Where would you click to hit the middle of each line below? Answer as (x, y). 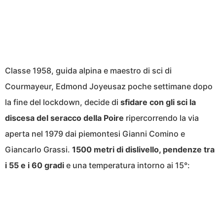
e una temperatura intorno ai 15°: (127, 166)
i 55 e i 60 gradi (35, 166)
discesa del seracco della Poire (64, 118)
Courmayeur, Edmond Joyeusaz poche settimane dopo (109, 87)
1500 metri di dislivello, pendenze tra (143, 150)
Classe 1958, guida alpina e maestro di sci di (88, 71)
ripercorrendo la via (161, 118)
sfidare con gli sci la (158, 102)
